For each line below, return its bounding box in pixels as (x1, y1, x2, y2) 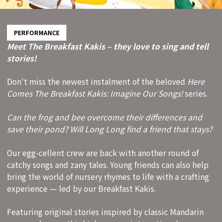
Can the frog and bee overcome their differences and (7, 111, 202, 123)
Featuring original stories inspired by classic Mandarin (7, 206, 204, 218)
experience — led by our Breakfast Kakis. (7, 182, 158, 194)
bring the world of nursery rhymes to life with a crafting (7, 170, 209, 182)
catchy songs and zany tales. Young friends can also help (7, 159, 209, 170)
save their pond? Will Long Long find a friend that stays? (7, 123, 212, 135)
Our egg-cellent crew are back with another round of (7, 147, 199, 159)
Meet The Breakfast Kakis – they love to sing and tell (7, 40, 209, 52)
